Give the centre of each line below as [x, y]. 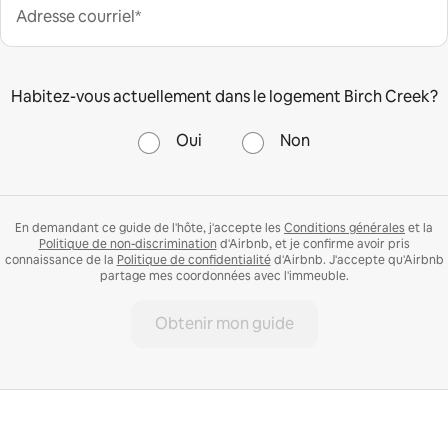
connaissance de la [60, 259]
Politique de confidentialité [193, 259]
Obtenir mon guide [224, 323]
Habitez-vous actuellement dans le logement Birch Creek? [224, 96]
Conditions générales [344, 227]
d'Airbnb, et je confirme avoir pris [313, 243]
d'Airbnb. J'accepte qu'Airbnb [357, 259]
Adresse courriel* [78, 16]
